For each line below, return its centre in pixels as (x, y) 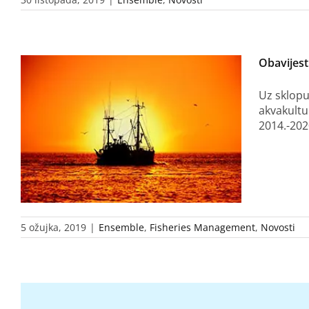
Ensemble (121, 227)
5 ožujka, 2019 (53, 227)
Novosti (278, 227)
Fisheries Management (202, 227)
